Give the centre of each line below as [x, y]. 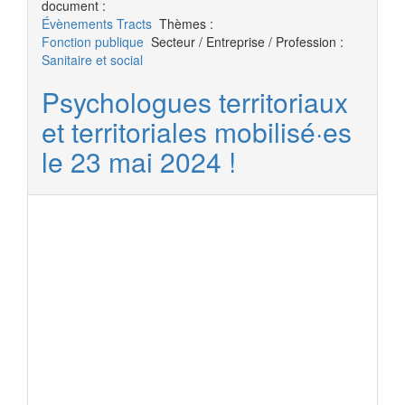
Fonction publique [93, 42]
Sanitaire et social [92, 60]
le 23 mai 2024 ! [139, 161]
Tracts [134, 24]
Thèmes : [186, 24]
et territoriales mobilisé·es [197, 132]
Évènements [77, 24]
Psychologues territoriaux [195, 102]
